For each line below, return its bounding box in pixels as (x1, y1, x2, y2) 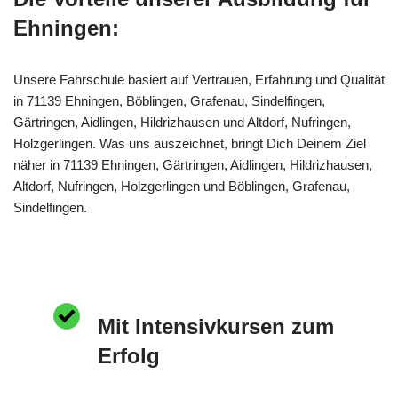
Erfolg (98, 343, 160, 368)
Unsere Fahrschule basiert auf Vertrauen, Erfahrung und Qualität (13, 71, 385, 87)
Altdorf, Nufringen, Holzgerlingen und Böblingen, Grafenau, (13, 178, 350, 194)
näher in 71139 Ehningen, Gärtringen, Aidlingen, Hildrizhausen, (13, 156, 372, 172)
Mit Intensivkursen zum (98, 314, 334, 338)
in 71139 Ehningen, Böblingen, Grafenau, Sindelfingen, (13, 92, 325, 108)
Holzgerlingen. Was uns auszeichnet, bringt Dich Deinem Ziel (13, 135, 366, 151)
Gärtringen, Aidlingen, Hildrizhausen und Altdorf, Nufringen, (13, 114, 351, 130)
